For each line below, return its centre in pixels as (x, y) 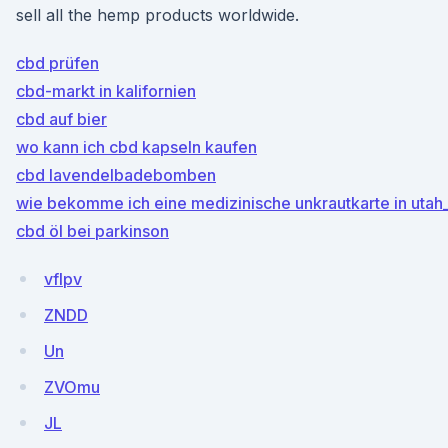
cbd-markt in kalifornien (106, 91)
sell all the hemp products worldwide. (157, 15)
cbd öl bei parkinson (92, 231)
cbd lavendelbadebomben (116, 175)
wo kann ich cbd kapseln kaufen (136, 147)
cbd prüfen (57, 63)
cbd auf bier (61, 119)
